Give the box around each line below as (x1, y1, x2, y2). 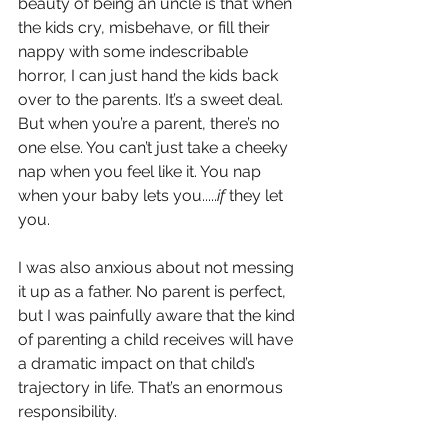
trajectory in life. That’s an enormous (18, 378, 287, 398)
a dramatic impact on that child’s (18, 354, 259, 374)
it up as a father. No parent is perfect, (18, 282, 290, 302)
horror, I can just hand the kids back (18, 66, 282, 86)
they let (225, 186, 287, 206)
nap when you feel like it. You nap (18, 162, 265, 182)
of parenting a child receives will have (18, 330, 297, 350)
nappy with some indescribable (18, 42, 252, 62)
